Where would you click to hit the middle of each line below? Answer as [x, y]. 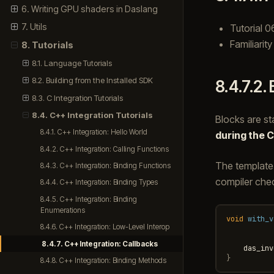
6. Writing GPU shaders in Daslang [89, 9]
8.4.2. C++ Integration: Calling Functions [105, 149]
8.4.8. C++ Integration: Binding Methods [104, 260]
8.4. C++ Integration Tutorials [92, 115]
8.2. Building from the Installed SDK [93, 80]
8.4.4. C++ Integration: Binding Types [99, 183]
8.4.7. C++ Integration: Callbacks [100, 244]
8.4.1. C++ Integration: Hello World [94, 132]
